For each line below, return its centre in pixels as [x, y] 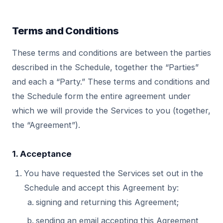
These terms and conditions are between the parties [111, 53]
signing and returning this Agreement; [107, 202]
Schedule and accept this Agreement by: [101, 188]
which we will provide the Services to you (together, [111, 111]
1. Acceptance [42, 154]
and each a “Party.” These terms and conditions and [111, 82]
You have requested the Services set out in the [113, 173]
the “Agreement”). [46, 125]
